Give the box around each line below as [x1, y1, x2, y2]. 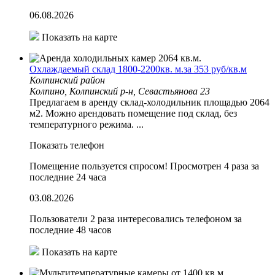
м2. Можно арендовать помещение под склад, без [29, 107, 237, 118]
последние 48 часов [29, 224, 112, 235]
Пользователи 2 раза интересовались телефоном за [29, 213, 242, 224]
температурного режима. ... [29, 118, 144, 130]
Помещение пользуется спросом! [29, 160, 168, 171]
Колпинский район [29, 74, 105, 85]
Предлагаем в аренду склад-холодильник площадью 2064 [29, 96, 269, 107]
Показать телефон [29, 139, 104, 150]
